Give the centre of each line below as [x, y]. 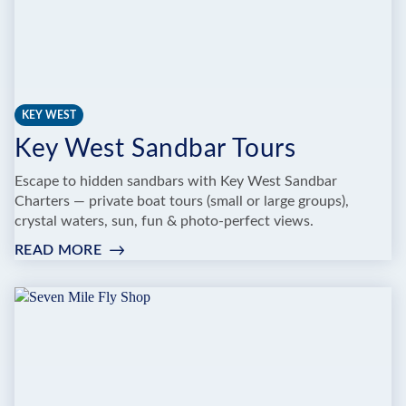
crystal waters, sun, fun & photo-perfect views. [164, 222]
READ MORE [58, 251]
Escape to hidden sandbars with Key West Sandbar [176, 182]
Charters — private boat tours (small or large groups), [182, 202]
